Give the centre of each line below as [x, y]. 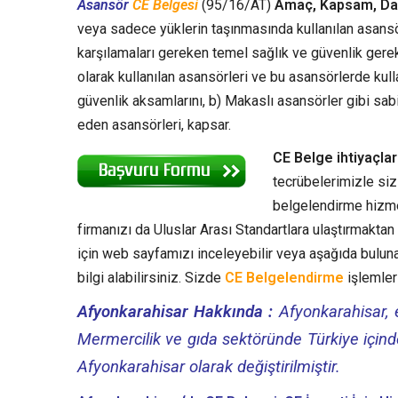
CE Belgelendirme [284, 277]
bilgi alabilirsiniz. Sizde [151, 277]
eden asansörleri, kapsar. [154, 124]
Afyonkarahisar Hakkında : [175, 311]
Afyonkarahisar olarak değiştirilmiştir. [209, 366]
